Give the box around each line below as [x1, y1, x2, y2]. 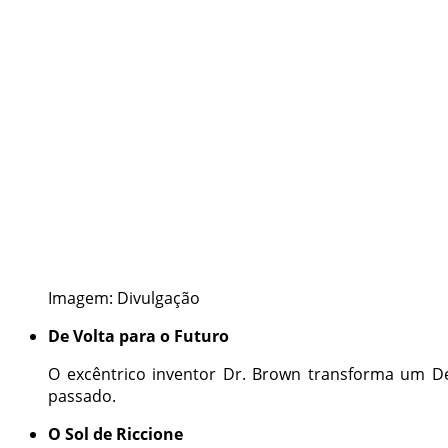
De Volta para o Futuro [48, 325, 229, 348]
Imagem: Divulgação [48, 287, 200, 310]
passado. [48, 385, 116, 408]
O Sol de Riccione [48, 423, 183, 446]
